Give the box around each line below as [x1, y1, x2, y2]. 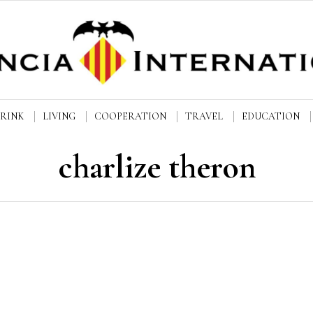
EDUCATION [242, 110, 300, 123]
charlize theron [57, 147, 256, 188]
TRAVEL [185, 110, 223, 123]
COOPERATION [94, 110, 166, 123]
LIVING [43, 110, 75, 123]
